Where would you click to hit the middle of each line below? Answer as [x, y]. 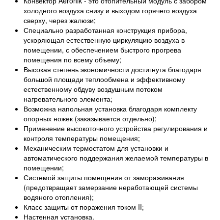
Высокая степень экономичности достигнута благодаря [112, 69]
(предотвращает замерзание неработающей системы [111, 187]
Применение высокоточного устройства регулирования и [116, 128]
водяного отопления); [59, 197]
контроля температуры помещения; [82, 138]
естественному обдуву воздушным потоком [93, 89]
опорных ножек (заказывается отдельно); [90, 118]
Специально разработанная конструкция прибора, [105, 30]
